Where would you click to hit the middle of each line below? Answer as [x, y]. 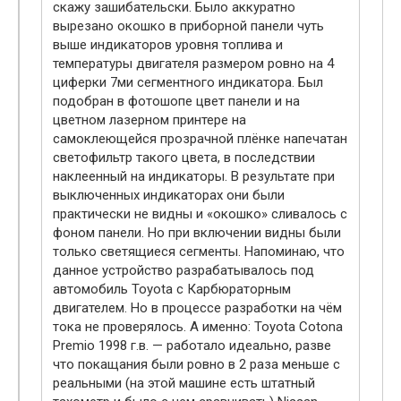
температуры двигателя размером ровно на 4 [193, 64]
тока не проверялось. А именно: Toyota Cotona [198, 327]
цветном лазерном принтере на [149, 120]
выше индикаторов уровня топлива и [168, 45]
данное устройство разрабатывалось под [183, 271]
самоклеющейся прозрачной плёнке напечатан [200, 139]
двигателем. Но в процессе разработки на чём [197, 308]
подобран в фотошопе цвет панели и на [176, 102]
